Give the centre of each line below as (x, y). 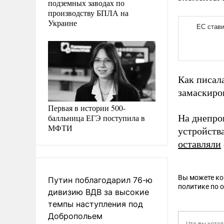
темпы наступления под (95, 204)
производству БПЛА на (88, 12)
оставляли (199, 144)
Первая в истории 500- (87, 107)
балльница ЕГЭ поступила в (96, 117)
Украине (62, 22)
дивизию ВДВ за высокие (98, 192)
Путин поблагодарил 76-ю (100, 180)
